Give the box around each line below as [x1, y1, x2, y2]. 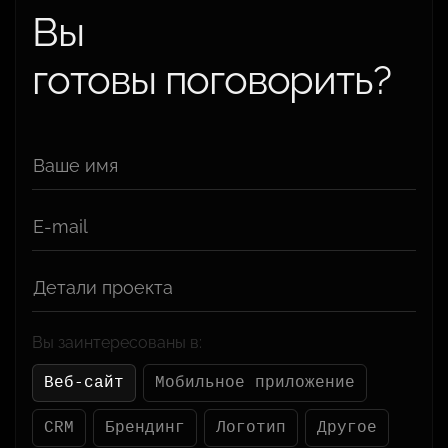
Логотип [216, 419, 286, 438]
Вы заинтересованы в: [32, 333, 202, 353]
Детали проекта [33, 277, 173, 299]
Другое [317, 419, 377, 438]
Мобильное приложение [155, 374, 355, 393]
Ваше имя [33, 155, 118, 177]
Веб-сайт [44, 374, 124, 393]
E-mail [33, 216, 88, 238]
